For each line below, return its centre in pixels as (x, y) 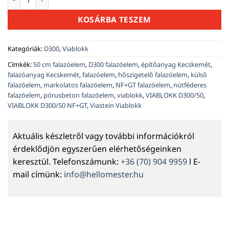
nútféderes (190, 85)
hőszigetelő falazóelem (153, 75)
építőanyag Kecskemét (176, 65)
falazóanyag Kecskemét (43, 75)
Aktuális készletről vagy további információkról (104, 136)
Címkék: (20, 65)
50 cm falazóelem (59, 65)
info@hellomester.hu (104, 174)
